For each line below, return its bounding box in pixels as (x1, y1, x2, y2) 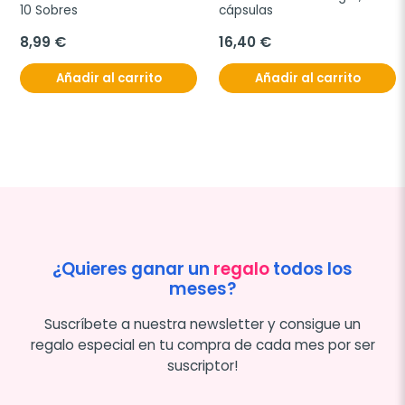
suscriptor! (167, 356, 238, 375)
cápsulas (219, 2, 273, 19)
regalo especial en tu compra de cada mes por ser (30, 335, 375, 354)
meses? (169, 277, 236, 301)
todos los (269, 257, 353, 281)
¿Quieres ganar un (52, 257, 213, 281)
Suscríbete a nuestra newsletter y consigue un (44, 315, 361, 334)
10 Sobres (20, 2, 78, 19)
